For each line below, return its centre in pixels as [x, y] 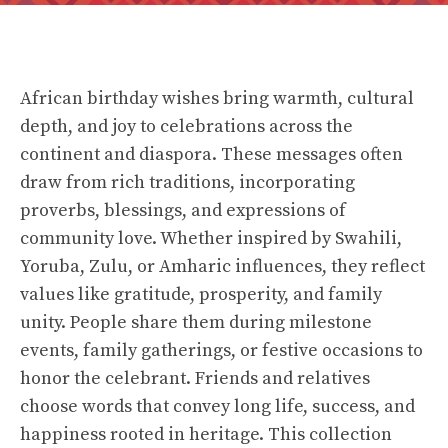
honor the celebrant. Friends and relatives [195, 378]
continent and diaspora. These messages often [211, 154]
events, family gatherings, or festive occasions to [221, 350]
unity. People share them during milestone [196, 322]
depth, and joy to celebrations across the [186, 126]
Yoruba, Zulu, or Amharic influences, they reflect [222, 266]
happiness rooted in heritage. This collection [206, 434]
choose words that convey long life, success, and [217, 406]
